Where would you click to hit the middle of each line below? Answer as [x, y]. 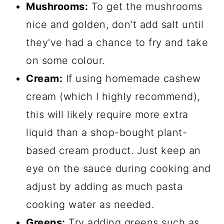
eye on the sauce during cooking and [118, 169]
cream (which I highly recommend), [113, 97]
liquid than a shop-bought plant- [107, 133]
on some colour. [65, 61]
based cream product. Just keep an [113, 151]
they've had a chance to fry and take [117, 43]
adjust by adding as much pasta [104, 187]
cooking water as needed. [90, 205]
